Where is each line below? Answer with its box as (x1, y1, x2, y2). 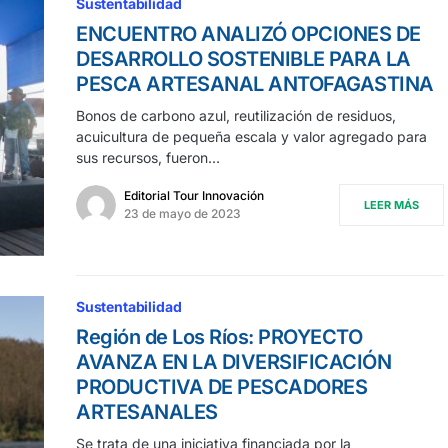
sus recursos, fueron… (76, 148, 220, 166)
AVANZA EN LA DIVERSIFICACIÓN (76, 349, 391, 374)
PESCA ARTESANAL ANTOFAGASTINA (76, 71, 434, 96)
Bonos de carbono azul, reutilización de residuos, (76, 106, 396, 124)
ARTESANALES (76, 399, 218, 424)
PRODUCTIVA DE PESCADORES (76, 374, 367, 399)
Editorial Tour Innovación (124, 187, 264, 203)
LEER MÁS (364, 197, 419, 212)
